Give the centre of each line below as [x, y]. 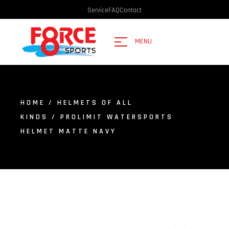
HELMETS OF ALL [95, 102]
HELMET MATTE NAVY [68, 131]
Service [98, 10]
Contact [131, 10]
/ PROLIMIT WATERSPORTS [111, 117]
